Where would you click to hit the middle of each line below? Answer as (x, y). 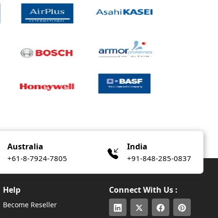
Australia (26, 146)
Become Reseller (30, 205)
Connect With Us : (143, 190)
